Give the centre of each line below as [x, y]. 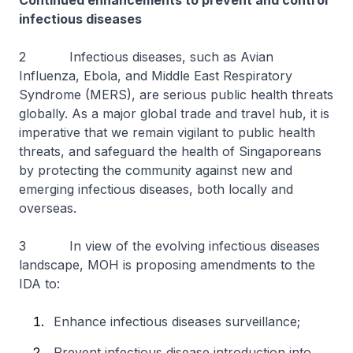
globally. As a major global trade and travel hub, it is [174, 113]
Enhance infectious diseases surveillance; [177, 321]
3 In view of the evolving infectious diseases [169, 246]
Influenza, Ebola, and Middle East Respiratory [156, 76]
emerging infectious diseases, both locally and [156, 189]
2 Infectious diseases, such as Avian [146, 57]
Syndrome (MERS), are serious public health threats [176, 95]
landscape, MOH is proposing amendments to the [167, 265]
